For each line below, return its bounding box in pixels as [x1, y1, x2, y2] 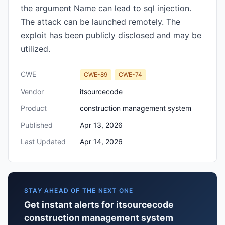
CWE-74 [119, 71, 142, 78]
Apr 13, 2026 [80, 121, 123, 129]
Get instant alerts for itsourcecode [24, 199, 174, 210]
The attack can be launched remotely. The [21, 17, 180, 27]
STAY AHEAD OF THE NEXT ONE [24, 187, 134, 194]
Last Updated [21, 137, 66, 146]
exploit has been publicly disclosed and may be [21, 30, 201, 40]
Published [21, 121, 53, 129]
